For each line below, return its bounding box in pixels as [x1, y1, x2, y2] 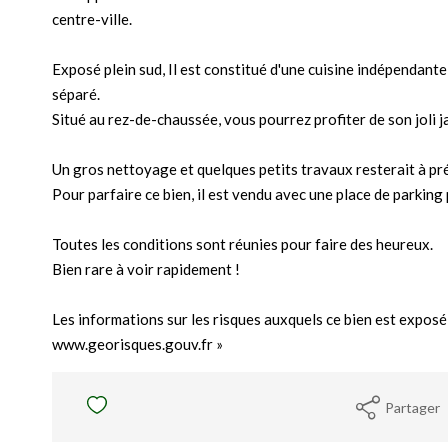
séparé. [52, 85, 100, 103]
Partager [385, 398, 441, 416]
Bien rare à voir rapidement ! [52, 260, 240, 278]
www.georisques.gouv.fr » [52, 335, 223, 353]
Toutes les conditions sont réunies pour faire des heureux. [52, 235, 433, 253]
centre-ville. [52, 10, 132, 28]
